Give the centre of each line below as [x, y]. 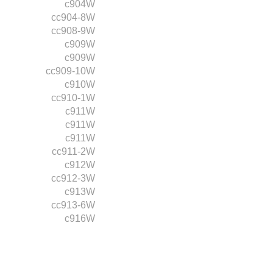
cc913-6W [73, 205]
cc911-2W [73, 151]
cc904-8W [73, 17]
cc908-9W [73, 31]
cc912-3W [73, 178]
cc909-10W [70, 71]
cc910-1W [73, 98]
